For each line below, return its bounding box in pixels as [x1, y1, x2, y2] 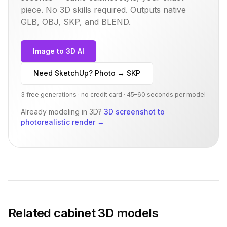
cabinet [54, 205, 96, 220]
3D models [95, 205, 159, 220]
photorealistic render [21, 117, 95, 126]
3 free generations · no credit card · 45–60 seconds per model [21, 90, 206, 98]
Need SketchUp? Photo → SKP [33, 68, 140, 78]
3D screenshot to [104, 107, 165, 116]
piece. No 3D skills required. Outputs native [21, 4, 186, 15]
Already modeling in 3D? [21, 107, 102, 116]
